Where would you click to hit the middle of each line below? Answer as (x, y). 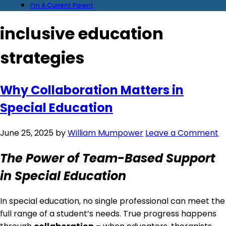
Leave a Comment (182, 133)
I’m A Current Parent (62, 5)
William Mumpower (105, 133)
